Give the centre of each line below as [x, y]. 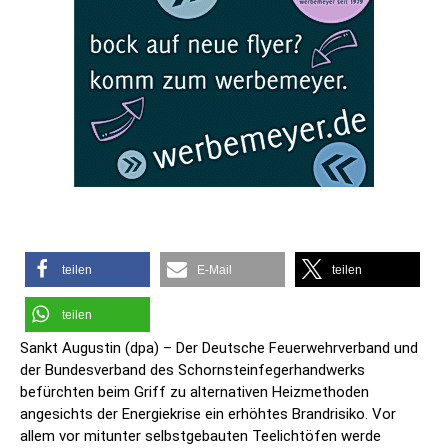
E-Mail [214, 270]
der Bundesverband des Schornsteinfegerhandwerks [192, 370]
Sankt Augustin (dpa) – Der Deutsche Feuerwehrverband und [219, 348]
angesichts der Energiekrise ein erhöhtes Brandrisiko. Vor [208, 414]
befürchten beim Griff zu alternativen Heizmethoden [194, 392]
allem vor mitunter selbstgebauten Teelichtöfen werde [200, 436]
